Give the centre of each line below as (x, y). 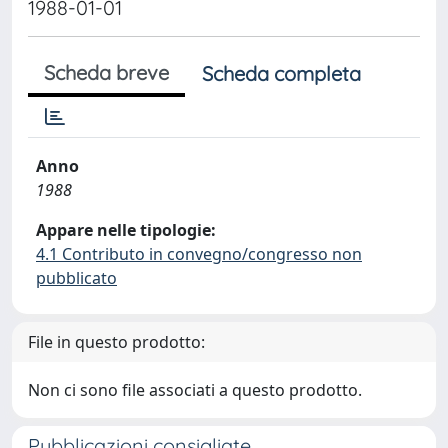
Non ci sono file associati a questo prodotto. (195, 390)
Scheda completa (281, 73)
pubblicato (76, 278)
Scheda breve (106, 72)
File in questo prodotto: (116, 342)
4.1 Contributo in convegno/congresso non (199, 254)
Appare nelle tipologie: (126, 230)
